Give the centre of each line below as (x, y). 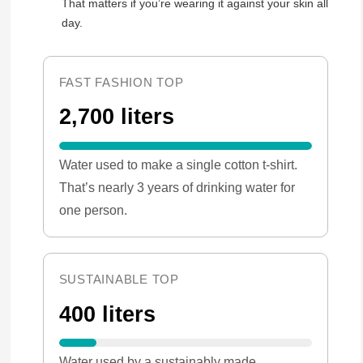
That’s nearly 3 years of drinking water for (177, 187)
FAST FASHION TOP (121, 82)
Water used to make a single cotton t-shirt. (178, 164)
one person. (93, 209)
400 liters (107, 314)
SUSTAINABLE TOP (119, 279)
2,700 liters (116, 117)
